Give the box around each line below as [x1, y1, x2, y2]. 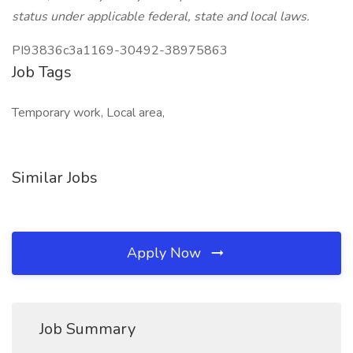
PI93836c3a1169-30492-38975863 [12, 42, 228, 59]
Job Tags [12, 61, 72, 83]
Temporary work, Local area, [12, 104, 165, 121]
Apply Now [127, 243, 205, 262]
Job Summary [39, 318, 136, 340]
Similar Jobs [12, 167, 98, 188]
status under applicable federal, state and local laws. [12, 8, 310, 25]
